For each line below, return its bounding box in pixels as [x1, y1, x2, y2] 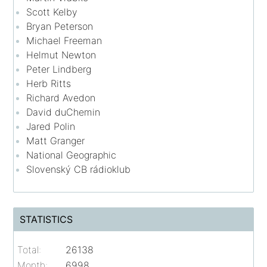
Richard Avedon [26, 91, 96, 104]
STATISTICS [20, 213, 73, 225]
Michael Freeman [26, 34, 103, 46]
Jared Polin [26, 120, 76, 132]
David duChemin [26, 105, 101, 118]
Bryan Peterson [26, 20, 94, 32]
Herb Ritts [26, 77, 72, 89]
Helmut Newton [26, 48, 97, 61]
